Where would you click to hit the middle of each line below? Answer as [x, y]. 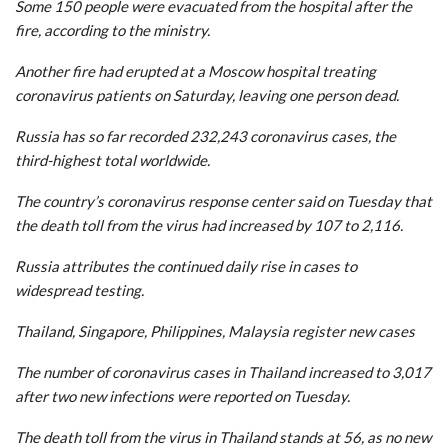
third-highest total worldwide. [112, 159]
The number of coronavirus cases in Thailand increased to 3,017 [223, 371]
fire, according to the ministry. [112, 29]
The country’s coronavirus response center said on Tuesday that [223, 200]
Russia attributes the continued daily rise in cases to [186, 265]
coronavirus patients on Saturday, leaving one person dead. [207, 94]
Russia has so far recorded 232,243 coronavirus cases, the [205, 135]
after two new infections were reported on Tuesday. [182, 395]
